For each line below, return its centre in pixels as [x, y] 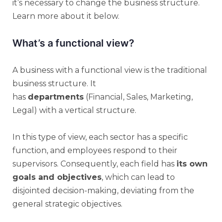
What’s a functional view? [73, 43]
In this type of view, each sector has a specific [100, 137]
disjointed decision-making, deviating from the [103, 190]
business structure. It [54, 83]
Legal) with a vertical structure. [74, 110]
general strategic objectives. [67, 204]
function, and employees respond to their [95, 150]
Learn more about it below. [66, 16]
